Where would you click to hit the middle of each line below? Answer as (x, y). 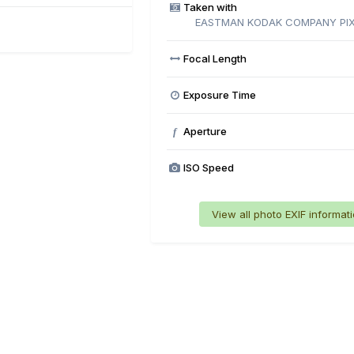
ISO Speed (208, 167)
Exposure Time (219, 94)
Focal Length (215, 58)
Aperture (205, 131)
